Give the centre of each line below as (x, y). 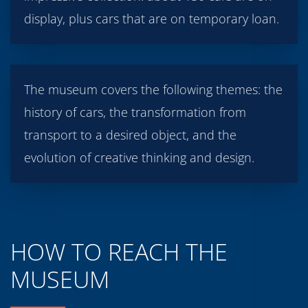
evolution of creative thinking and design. (139, 157)
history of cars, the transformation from (135, 112)
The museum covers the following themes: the (153, 89)
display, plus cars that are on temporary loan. (152, 18)
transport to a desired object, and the (130, 134)
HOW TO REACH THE (119, 251)
